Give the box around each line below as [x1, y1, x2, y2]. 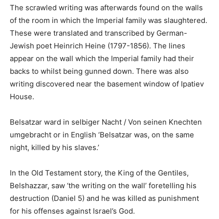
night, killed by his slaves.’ [10, 143, 99, 153]
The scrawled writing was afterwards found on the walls [10, 3, 203, 13]
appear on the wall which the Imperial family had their [10, 54, 194, 64]
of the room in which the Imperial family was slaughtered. [10, 16, 207, 25]
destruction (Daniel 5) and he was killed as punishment [10, 194, 199, 203]
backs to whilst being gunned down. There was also [10, 66, 189, 76]
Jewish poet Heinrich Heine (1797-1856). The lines [10, 41, 185, 51]
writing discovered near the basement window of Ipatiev [10, 79, 204, 89]
